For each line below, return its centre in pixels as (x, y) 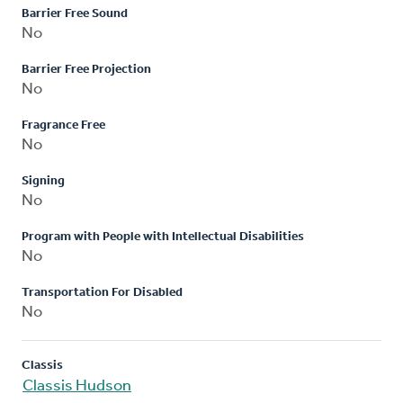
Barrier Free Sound (75, 13)
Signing (43, 181)
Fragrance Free (63, 125)
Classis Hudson (77, 386)
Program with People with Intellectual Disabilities (163, 237)
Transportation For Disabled (102, 292)
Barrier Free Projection (86, 69)
